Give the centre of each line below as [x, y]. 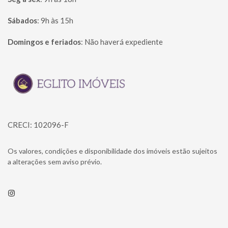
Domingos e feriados [44, 42]
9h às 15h [57, 20]
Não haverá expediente [124, 42]
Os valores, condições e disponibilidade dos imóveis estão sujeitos [112, 151]
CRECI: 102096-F [38, 124]
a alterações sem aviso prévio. [55, 161]
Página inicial [38, 73]
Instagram [25, 193]
